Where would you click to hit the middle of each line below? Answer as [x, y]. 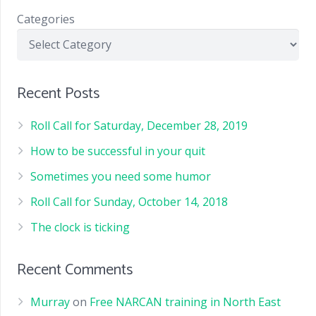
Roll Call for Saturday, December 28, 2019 [139, 125]
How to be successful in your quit [118, 151]
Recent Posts [58, 93]
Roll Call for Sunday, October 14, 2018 [129, 201]
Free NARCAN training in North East [186, 302]
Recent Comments [75, 270]
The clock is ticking [80, 227]
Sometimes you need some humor [121, 176]
